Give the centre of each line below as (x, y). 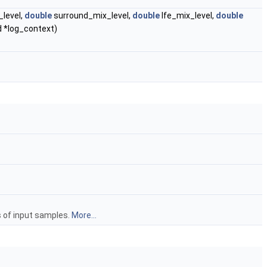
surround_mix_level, (92, 15)
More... (84, 215)
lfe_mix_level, (188, 15)
